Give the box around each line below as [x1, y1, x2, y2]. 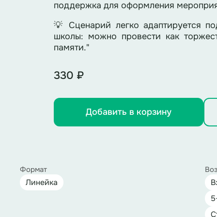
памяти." [53, 42, 89, 53]
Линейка [25, 177, 58, 187]
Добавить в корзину [86, 107, 171, 117]
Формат [19, 165, 47, 174]
